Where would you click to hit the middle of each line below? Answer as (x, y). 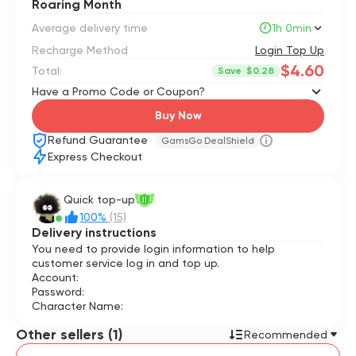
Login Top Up (290, 50)
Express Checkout (95, 157)
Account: (55, 277)
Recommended (286, 335)
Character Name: (77, 306)
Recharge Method (80, 50)
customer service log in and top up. (126, 263)
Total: (47, 71)
